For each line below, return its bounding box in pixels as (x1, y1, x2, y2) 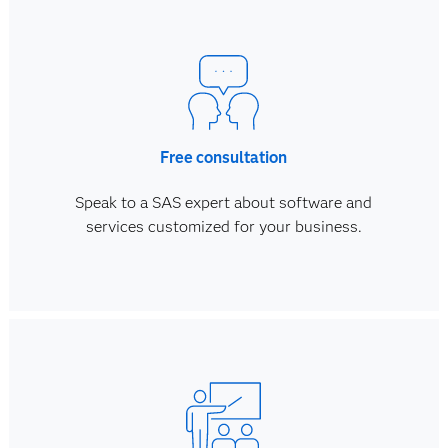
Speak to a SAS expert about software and (75, 193, 373, 212)
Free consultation (160, 148, 288, 167)
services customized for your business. (85, 217, 362, 236)
